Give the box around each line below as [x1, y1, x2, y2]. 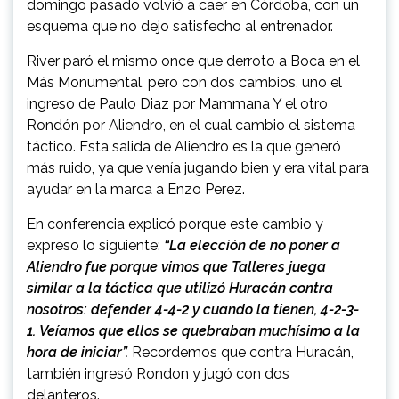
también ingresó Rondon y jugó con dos [27, 365, 289, 383]
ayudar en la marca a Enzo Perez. [27, 181, 248, 199]
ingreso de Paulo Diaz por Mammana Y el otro [27, 95, 328, 113]
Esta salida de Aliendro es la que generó [79, 138, 341, 156]
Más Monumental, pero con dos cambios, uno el [27, 74, 342, 92]
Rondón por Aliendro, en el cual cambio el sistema [27, 117, 355, 134]
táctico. [27, 138, 79, 156]
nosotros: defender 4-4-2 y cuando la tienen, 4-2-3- [27, 301, 359, 319]
